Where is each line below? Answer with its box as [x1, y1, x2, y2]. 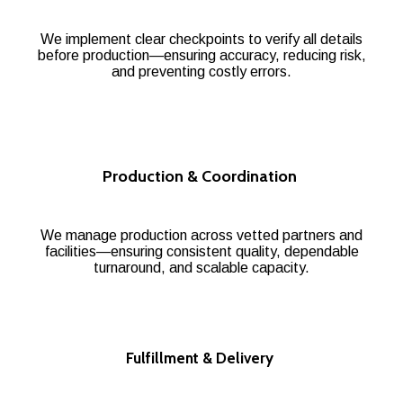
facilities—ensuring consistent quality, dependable [44, 243, 359, 259]
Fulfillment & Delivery [126, 348, 277, 367]
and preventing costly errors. [112, 63, 291, 79]
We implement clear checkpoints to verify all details [40, 31, 363, 47]
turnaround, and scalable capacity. [94, 259, 309, 275]
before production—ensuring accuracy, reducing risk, [37, 47, 366, 63]
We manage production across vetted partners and [40, 227, 363, 243]
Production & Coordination [103, 166, 300, 186]
